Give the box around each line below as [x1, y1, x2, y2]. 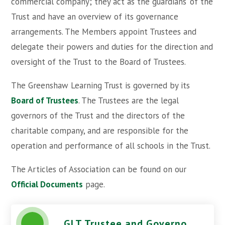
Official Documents [11, 179, 83, 190]
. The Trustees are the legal [78, 95, 179, 106]
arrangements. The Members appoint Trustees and [11, 26, 197, 37]
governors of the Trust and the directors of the [11, 110, 185, 121]
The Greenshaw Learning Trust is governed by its [11, 80, 190, 91]
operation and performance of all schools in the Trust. [11, 140, 211, 151]
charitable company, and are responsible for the [11, 125, 189, 136]
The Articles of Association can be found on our [11, 164, 187, 175]
